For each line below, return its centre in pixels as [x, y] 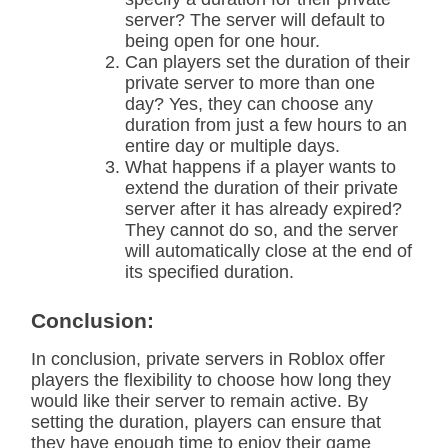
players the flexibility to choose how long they [211, 380]
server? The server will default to [255, 20]
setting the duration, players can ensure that [206, 422]
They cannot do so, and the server [261, 230]
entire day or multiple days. [232, 146]
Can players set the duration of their [267, 62]
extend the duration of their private [261, 188]
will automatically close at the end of [268, 251]
